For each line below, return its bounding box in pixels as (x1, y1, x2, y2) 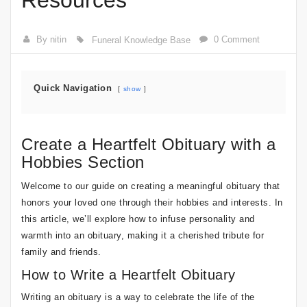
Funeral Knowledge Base (91, 35, 191, 45)
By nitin (36, 34, 67, 45)
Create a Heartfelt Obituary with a (21, 135, 275, 153)
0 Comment (214, 34, 260, 45)
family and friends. (21, 247, 101, 257)
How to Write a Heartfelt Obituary (21, 267, 236, 282)
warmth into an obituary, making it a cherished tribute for (21, 230, 264, 241)
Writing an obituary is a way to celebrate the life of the (21, 292, 255, 302)
